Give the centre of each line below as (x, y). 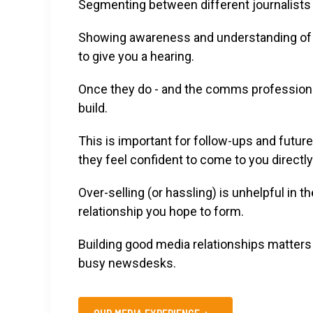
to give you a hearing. (136, 56)
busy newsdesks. (127, 263)
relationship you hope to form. (161, 211)
